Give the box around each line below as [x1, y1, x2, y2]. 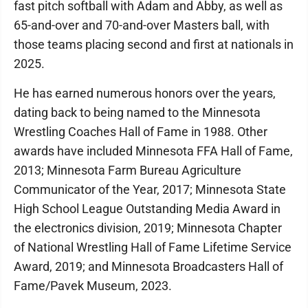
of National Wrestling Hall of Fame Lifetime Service [14, 240, 291, 254]
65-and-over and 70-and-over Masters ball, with [14, 18, 269, 32]
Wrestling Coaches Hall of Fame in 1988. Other [14, 124, 267, 139]
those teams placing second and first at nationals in [14, 37, 294, 52]
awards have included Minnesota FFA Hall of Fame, [14, 144, 293, 158]
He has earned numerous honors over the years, [14, 86, 276, 100]
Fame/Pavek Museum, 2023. [14, 278, 172, 293]
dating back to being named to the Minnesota [14, 105, 261, 120]
